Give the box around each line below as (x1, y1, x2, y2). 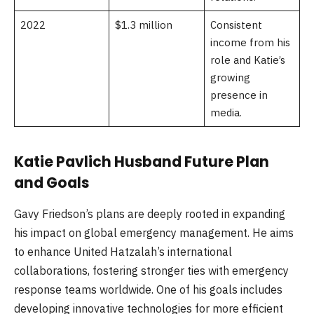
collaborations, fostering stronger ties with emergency (14, 263, 289, 278)
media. (210, 106, 242, 120)
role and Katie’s (210, 53, 285, 67)
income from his (210, 36, 290, 50)
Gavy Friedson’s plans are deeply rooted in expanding (14, 206, 285, 221)
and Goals (14, 172, 89, 193)
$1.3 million (114, 18, 172, 32)
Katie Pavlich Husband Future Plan (14, 151, 269, 172)
